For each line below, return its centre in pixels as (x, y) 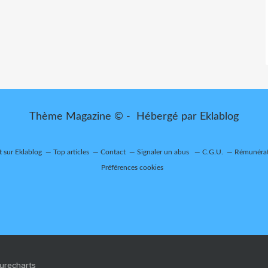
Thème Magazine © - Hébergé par (115, 117)
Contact (113, 152)
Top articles (71, 152)
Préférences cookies (132, 167)
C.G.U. (212, 152)
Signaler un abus (164, 152)
